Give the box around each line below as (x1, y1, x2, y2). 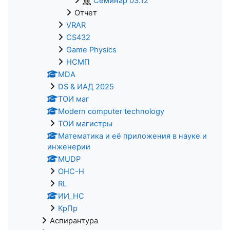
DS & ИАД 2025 (58, 82, 114, 91)
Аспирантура (50, 216, 98, 225)
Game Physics (66, 45, 117, 54)
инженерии (47, 142, 90, 151)
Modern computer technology (58, 106, 164, 116)
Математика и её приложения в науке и (58, 131, 207, 141)
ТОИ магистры (58, 119, 112, 128)
